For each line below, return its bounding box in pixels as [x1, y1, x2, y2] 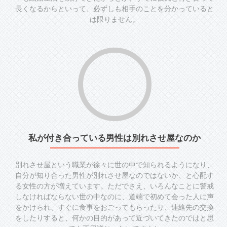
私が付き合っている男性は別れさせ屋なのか [28, 132, 201, 143]
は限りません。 [90, 14, 139, 25]
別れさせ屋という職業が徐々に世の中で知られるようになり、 [15, 159, 214, 170]
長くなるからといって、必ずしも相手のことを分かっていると [15, 3, 214, 14]
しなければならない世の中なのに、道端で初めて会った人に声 [15, 191, 214, 202]
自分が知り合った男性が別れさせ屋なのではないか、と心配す [15, 170, 214, 181]
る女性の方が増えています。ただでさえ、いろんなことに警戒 [15, 180, 214, 192]
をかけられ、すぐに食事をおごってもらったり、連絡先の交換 [15, 202, 214, 213]
